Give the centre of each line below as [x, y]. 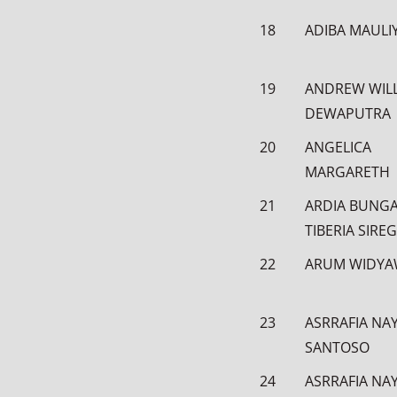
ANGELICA [338, 147]
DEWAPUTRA [348, 113]
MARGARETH [347, 172]
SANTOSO [337, 347]
